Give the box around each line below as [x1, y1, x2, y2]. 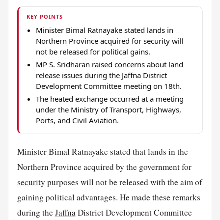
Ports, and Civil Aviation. [35, 115, 119, 125]
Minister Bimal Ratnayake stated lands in [35, 25, 173, 35]
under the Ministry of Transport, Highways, [35, 104, 181, 114]
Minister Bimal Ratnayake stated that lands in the [17, 146, 188, 158]
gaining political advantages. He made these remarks [17, 192, 200, 203]
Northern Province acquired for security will [35, 35, 184, 46]
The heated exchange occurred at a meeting [35, 93, 184, 104]
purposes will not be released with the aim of [45, 176, 202, 188]
